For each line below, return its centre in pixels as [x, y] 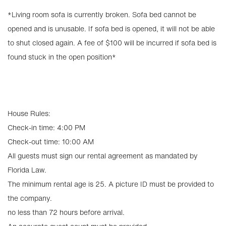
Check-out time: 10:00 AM [51, 142]
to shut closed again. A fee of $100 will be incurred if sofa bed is [112, 43]
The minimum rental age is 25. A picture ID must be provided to [111, 184]
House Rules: [29, 113]
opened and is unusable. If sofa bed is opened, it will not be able [111, 29]
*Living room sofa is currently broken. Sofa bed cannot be [102, 14]
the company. [30, 198]
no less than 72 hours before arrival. [66, 212]
